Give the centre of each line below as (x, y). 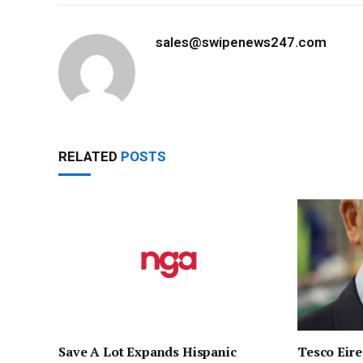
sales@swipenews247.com (241, 42)
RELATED (90, 156)
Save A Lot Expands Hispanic (147, 352)
